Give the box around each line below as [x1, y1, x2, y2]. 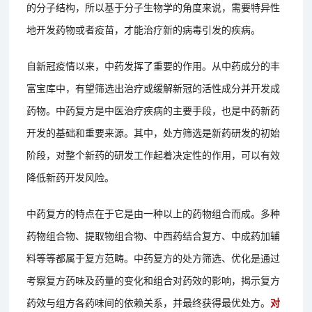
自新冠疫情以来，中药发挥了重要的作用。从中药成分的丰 [26, 58, 281, 72]
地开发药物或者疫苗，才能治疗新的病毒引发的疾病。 [26, 22, 261, 36]
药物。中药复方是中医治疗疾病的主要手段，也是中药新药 [26, 102, 281, 117]
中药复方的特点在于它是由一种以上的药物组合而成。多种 [26, 205, 281, 220]
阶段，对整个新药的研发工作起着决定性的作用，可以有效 [26, 147, 281, 162]
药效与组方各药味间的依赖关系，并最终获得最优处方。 [26, 295, 271, 309]
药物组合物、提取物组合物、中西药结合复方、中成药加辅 [26, 228, 281, 242]
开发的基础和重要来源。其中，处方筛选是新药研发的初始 [26, 125, 281, 139]
